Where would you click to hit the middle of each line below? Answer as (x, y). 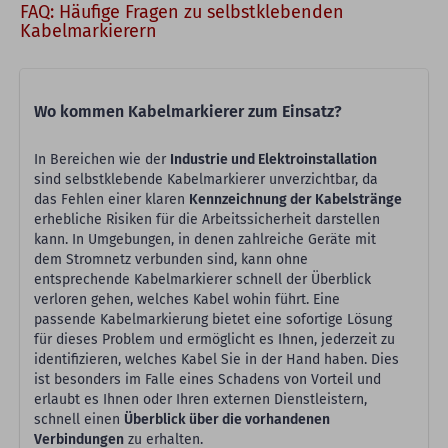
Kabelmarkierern (88, 31)
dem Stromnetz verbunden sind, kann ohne (171, 259)
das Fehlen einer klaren (111, 199)
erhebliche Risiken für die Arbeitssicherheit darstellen (207, 219)
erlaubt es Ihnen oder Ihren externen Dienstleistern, (200, 399)
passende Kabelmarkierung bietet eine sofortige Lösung (213, 319)
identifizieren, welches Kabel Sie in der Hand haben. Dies (216, 359)
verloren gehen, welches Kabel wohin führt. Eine (187, 299)
